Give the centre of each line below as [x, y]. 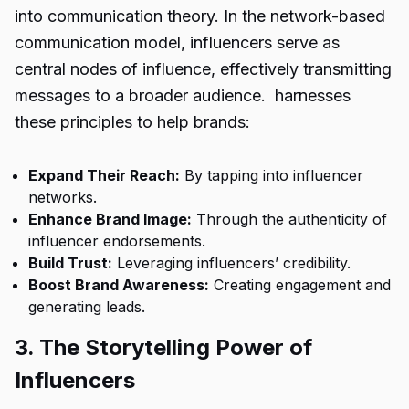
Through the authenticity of [289, 219]
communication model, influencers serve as [177, 42]
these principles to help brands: [132, 122]
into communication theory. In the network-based [200, 16]
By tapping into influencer [272, 175]
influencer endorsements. [117, 241]
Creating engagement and [300, 285]
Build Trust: [70, 263]
